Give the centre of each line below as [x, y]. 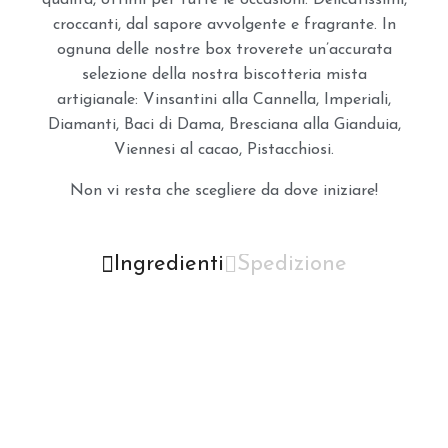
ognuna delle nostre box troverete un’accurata [224, 49]
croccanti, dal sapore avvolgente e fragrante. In [224, 24]
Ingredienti [169, 264]
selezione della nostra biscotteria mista [224, 74]
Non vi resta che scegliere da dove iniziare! [224, 190]
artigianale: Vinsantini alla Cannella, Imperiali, [224, 99]
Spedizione [292, 264]
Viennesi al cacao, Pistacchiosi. [224, 149]
